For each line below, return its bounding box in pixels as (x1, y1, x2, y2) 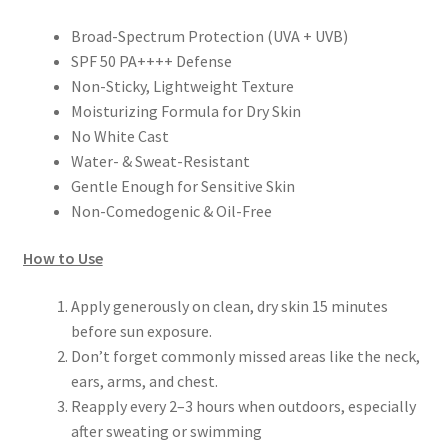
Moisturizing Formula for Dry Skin (70, 100, 301, 121)
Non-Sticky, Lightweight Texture (70, 75, 294, 96)
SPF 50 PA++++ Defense (70, 50, 232, 71)
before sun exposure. (70, 320, 212, 341)
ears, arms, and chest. (70, 370, 218, 391)
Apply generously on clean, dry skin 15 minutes (70, 295, 388, 316)
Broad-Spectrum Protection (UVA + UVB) (70, 25, 348, 46)
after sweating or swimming (70, 420, 262, 441)
